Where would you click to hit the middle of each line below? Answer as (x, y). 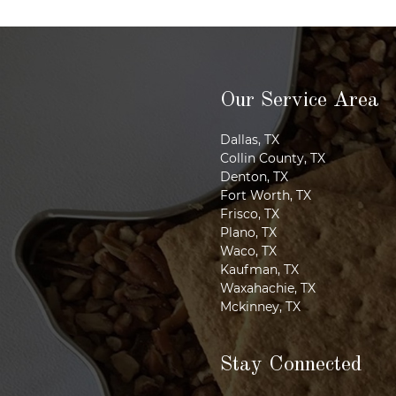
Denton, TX (254, 176)
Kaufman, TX (259, 269)
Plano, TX (248, 232)
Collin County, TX (273, 158)
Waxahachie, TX (268, 288)
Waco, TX (248, 251)
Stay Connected (291, 365)
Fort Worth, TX (266, 195)
